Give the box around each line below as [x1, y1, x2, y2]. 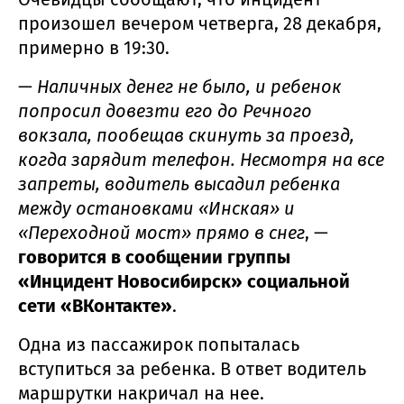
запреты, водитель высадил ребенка [18, 172, 340, 195]
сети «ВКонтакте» [18, 294, 172, 317]
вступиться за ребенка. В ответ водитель [18, 357, 366, 380]
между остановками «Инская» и [18, 197, 295, 219]
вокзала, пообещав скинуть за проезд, [18, 124, 354, 146]
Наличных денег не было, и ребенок [37, 75, 342, 97]
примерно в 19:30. [18, 36, 170, 59]
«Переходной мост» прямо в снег [18, 221, 305, 243]
